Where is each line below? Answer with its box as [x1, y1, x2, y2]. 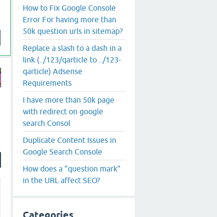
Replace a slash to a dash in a [23, 43, 122, 52]
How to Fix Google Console [23, 3, 116, 12]
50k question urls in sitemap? [23, 26, 123, 35]
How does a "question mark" [23, 164, 121, 173]
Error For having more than [23, 15, 116, 24]
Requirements [23, 78, 72, 87]
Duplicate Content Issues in [23, 135, 116, 144]
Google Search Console [23, 147, 102, 156]
